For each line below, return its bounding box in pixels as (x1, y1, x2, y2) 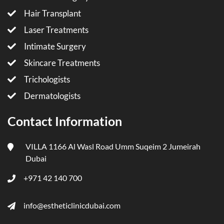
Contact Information (7, 113, 122, 128)
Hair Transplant (24, 7, 81, 18)
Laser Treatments (24, 24, 88, 35)
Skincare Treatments (24, 57, 100, 68)
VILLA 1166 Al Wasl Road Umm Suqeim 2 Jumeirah (25, 141, 200, 151)
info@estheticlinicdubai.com (23, 200, 120, 210)
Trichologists (24, 73, 70, 84)
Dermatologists (24, 90, 80, 101)
